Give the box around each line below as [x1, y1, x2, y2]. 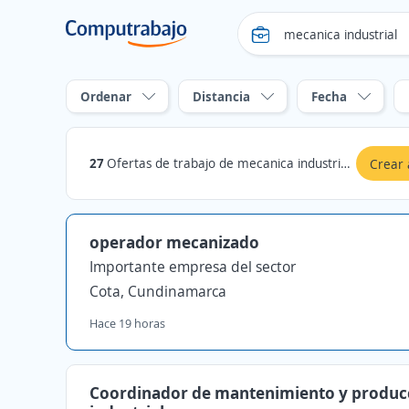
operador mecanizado [89, 231, 259, 253]
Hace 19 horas [89, 315, 165, 331]
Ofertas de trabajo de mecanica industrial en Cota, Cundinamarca [107, 154, 341, 172]
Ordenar [80, 88, 131, 105]
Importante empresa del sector [89, 257, 296, 277]
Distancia [193, 88, 250, 105]
